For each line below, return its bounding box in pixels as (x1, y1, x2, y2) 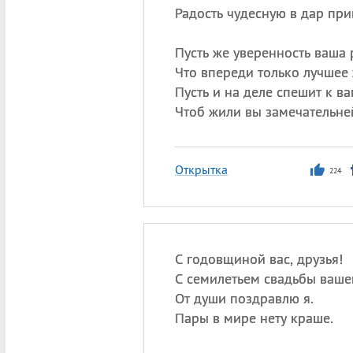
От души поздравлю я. (174, 289, 314, 307)
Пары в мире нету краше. (174, 309, 333, 327)
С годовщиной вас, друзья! (174, 250, 343, 268)
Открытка (174, 162, 228, 177)
